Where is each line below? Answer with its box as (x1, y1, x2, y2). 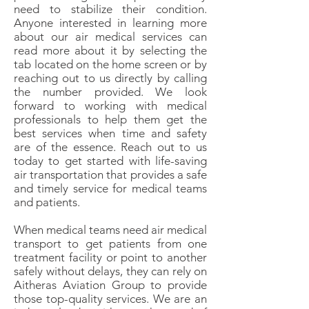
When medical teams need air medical (14, 223, 207, 237)
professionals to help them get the (14, 112, 207, 126)
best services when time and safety (14, 126, 207, 140)
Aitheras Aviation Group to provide (14, 278, 207, 292)
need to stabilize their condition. (14, 2, 207, 16)
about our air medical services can (14, 30, 207, 43)
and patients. (14, 195, 80, 209)
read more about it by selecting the (14, 43, 207, 57)
